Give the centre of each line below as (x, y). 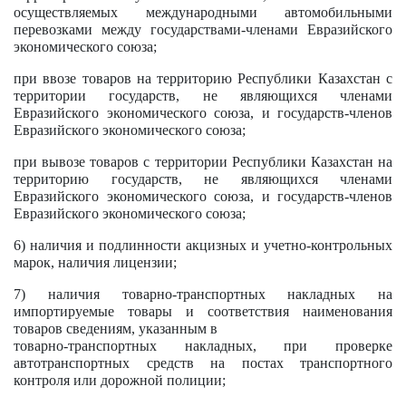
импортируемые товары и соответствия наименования (203, 311)
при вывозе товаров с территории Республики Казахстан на (203, 162)
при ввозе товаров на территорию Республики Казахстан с (203, 78)
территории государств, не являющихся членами (203, 96)
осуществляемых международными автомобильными (203, 12)
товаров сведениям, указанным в (116, 329)
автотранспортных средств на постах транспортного (203, 363)
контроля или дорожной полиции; (120, 380)
